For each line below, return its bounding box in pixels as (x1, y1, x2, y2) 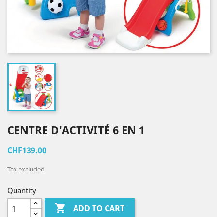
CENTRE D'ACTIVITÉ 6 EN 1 (7, 123, 145, 137)
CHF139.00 (7, 145, 46, 155)
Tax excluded (7, 165, 45, 173)
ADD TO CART (73, 203, 125, 214)
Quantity (7, 186, 36, 195)
